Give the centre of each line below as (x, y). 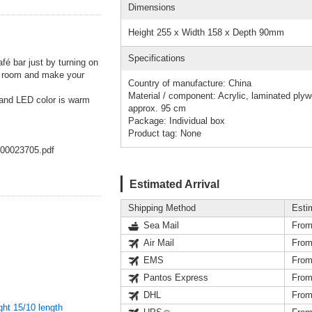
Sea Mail (161, 225)
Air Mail (159, 242)
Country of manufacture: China (190, 83)
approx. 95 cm (157, 108)
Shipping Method (162, 208)
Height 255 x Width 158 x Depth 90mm (206, 32)
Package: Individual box (177, 120)
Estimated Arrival (174, 184)
